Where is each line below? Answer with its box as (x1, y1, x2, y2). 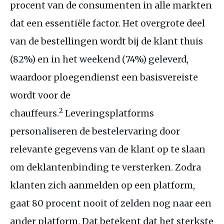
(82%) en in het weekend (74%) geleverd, (10, 53, 188, 65)
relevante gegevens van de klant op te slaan (10, 143, 205, 155)
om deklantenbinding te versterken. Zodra (10, 161, 201, 173)
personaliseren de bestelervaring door (10, 125, 180, 137)
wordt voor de (10, 89, 70, 101)
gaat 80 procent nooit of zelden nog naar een (10, 197, 211, 209)
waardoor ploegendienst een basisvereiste (10, 71, 198, 83)
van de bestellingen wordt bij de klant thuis (10, 35, 203, 47)
